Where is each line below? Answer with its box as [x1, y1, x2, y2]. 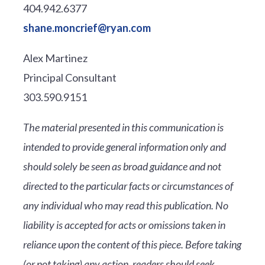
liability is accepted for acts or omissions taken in [22, 218, 225, 231]
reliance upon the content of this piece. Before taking [22, 237, 241, 251]
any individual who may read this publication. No [22, 198, 228, 212]
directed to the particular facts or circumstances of [22, 179, 233, 192]
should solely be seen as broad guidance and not [22, 159, 221, 173]
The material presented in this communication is [22, 120, 224, 134]
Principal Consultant [22, 70, 117, 84]
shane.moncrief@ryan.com [22, 21, 151, 34]
